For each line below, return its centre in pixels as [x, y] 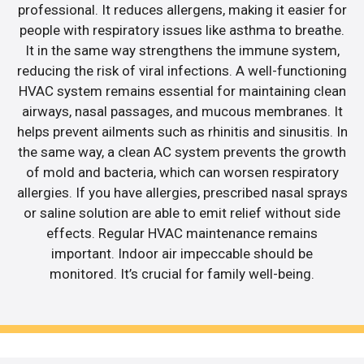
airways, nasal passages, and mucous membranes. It [182, 111]
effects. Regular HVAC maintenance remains [182, 233]
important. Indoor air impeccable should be [182, 253]
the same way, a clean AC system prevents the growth [182, 152]
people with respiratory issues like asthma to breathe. [182, 30]
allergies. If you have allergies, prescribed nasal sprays [182, 192]
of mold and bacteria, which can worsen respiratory [182, 172]
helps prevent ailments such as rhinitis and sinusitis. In [182, 131]
